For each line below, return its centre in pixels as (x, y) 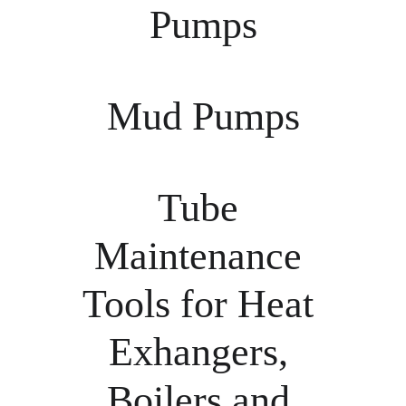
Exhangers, (203, 352)
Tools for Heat (203, 304)
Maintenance (203, 256)
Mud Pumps (203, 116)
